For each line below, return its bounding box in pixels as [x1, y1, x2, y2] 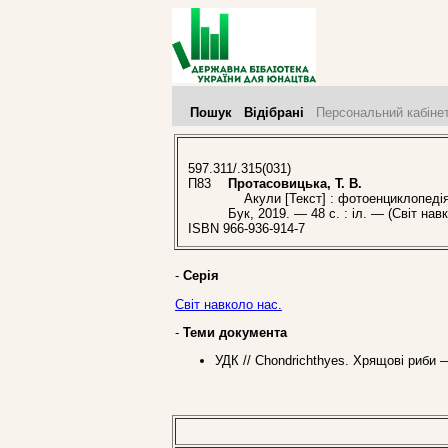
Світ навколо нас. [175, 296, 282, 312]
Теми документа [183, 324, 287, 340]
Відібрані [244, 105, 304, 120]
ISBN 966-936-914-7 [188, 221, 305, 237]
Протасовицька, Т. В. [228, 176, 362, 192]
